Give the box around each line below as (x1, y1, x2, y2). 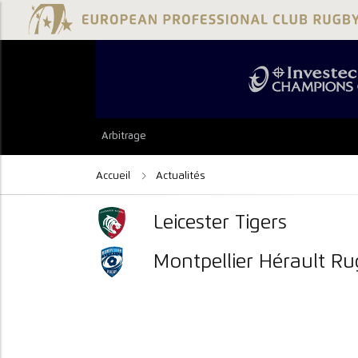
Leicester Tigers (153, 213, 288, 233)
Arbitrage (101, 131, 147, 142)
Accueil (95, 169, 133, 181)
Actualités (156, 169, 206, 181)
